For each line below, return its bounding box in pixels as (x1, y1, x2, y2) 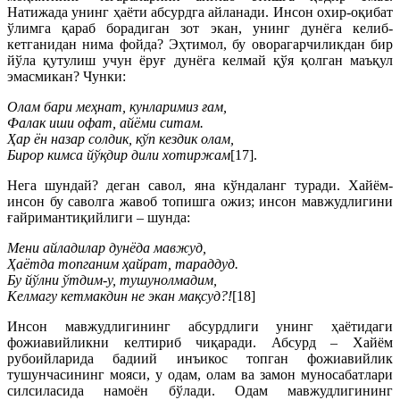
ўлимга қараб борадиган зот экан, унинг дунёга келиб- (7, 21, 393, 36)
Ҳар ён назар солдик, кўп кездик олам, (7, 131, 234, 146)
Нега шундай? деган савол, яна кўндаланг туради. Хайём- (7, 178, 393, 193)
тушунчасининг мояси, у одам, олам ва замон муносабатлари (7, 367, 393, 382)
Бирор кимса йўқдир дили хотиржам (7, 147, 230, 162)
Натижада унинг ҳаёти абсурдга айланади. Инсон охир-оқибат (7, 4, 393, 20)
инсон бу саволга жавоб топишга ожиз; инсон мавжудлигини (7, 194, 393, 209)
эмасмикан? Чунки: (7, 69, 126, 84)
